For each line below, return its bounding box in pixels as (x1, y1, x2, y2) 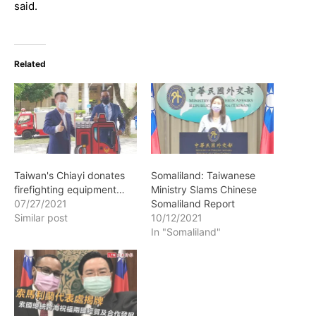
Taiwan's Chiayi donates (14, 169, 125, 181)
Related (14, 59, 46, 70)
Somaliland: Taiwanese (151, 169, 255, 181)
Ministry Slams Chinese (151, 183, 257, 195)
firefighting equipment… (14, 183, 125, 195)
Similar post (14, 211, 68, 224)
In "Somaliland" (151, 225, 221, 238)
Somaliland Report (151, 197, 235, 209)
